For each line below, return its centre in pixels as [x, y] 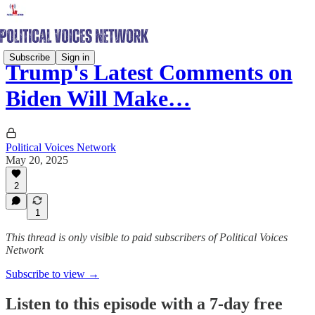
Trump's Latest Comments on [149, 73]
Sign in [75, 57]
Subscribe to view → [52, 274]
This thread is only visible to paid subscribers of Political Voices [147, 237]
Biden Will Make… [98, 99]
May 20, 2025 [37, 160]
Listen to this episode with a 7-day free [144, 303]
